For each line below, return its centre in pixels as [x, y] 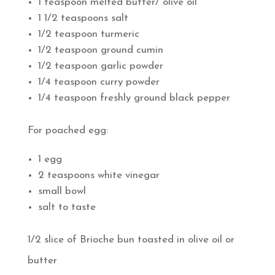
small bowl [62, 191]
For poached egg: [68, 130]
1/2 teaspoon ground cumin [100, 50]
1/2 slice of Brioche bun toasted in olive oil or [131, 239]
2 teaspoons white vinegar [99, 175]
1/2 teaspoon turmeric [88, 34]
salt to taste [67, 207]
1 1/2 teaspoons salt [83, 18]
